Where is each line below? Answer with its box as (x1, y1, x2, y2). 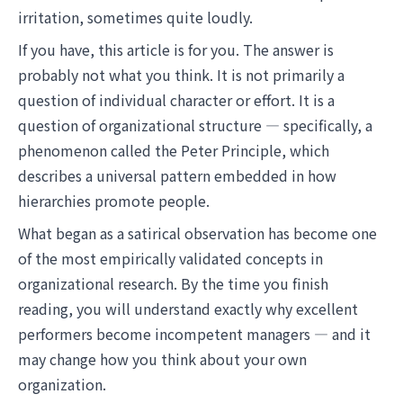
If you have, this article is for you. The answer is (18, 39, 334, 60)
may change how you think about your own (18, 348, 307, 370)
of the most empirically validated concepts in (18, 247, 323, 269)
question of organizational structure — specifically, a (18, 114, 372, 136)
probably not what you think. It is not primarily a (18, 64, 345, 85)
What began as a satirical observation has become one (18, 222, 377, 244)
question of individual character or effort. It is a (18, 89, 335, 111)
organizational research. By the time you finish (18, 273, 328, 294)
